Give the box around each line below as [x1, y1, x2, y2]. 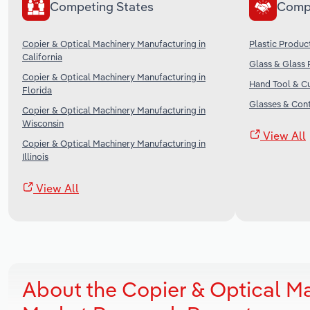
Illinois [22, 150, 48, 162]
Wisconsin [22, 117, 64, 129]
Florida [22, 84, 52, 95]
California [22, 51, 62, 62]
